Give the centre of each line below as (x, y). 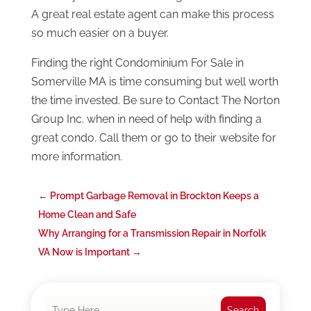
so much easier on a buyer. (100, 33)
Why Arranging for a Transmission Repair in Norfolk (152, 234)
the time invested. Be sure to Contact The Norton (155, 101)
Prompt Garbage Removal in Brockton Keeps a (154, 196)
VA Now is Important (84, 252)
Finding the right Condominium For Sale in (137, 63)
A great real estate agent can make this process (152, 15)
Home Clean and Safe (87, 215)
